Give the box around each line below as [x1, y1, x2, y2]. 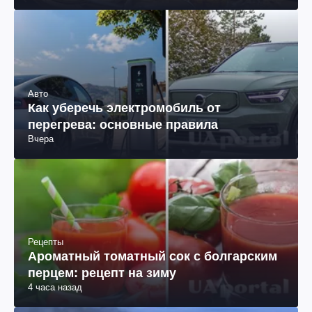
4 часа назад [28, 281, 82, 292]
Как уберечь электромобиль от [28, 100, 221, 115]
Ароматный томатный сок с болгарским [28, 249, 277, 263]
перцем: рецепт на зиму [28, 265, 176, 280]
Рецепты [28, 236, 63, 247]
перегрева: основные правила [28, 117, 218, 132]
